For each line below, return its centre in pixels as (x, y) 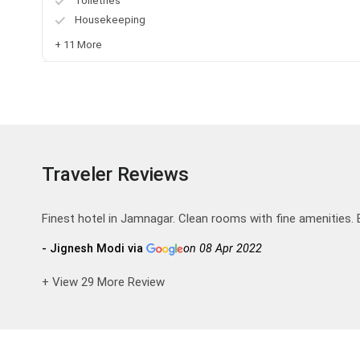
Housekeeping (110, 20)
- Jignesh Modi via (94, 249)
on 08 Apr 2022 (223, 249)
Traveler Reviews (118, 175)
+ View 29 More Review (103, 282)
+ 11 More (78, 45)
